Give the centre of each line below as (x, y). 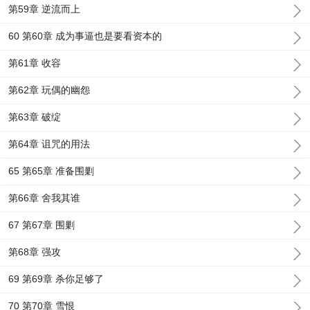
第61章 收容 (35, 63)
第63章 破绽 (35, 117)
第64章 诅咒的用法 (49, 144)
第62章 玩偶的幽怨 (49, 90)
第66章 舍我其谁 (45, 198)
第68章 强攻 (35, 252)
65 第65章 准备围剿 (52, 171)
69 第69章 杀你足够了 (56, 279)
